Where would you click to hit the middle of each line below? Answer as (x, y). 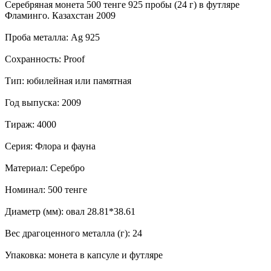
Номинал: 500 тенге (46, 189)
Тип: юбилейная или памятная (68, 80)
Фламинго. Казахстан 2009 (60, 15)
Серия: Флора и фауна (50, 146)
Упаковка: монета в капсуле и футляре (84, 255)
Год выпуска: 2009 (43, 102)
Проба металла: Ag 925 (52, 37)
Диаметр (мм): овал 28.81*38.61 (70, 211)
